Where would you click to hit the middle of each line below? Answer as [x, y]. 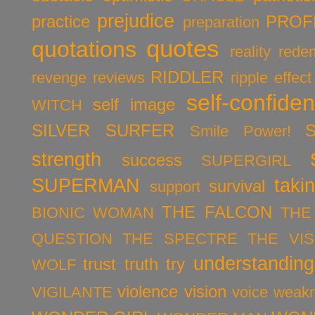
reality [251, 51]
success [152, 160]
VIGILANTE [72, 292]
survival [237, 186]
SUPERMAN [86, 185]
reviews [118, 77]
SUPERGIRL [246, 160]
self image [134, 104]
